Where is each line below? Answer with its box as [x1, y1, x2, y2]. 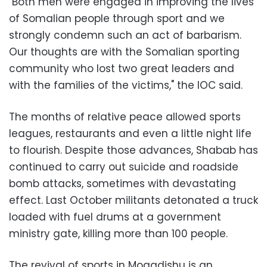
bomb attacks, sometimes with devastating [9, 176, 236, 191]
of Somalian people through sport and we [9, 11, 225, 26]
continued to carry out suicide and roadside [9, 159, 238, 174]
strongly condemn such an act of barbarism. [9, 27, 241, 42]
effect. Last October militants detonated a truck [9, 193, 258, 207]
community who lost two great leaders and [9, 61, 234, 76]
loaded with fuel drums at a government [9, 209, 221, 224]
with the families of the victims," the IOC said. [9, 77, 243, 92]
